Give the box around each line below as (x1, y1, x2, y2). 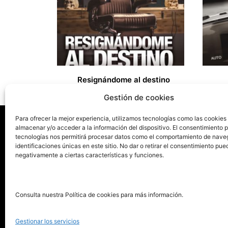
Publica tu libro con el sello (57, 171, 164, 185)
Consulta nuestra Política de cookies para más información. (15, 191, 183, 198)
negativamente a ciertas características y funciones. (15, 151, 164, 159)
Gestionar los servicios (15, 217, 79, 225)
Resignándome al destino (77, 75, 170, 85)
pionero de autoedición (57, 183, 150, 197)
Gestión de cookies (103, 93, 174, 102)
